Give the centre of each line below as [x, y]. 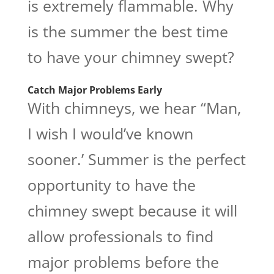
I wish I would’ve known [110, 133]
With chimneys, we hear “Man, [134, 107]
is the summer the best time [128, 31]
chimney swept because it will [132, 210]
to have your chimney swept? [131, 57]
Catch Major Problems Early [94, 90]
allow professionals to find [120, 236]
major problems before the [123, 261]
